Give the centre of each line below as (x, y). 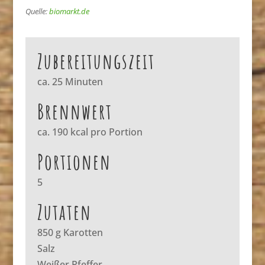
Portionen (74, 162)
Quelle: (37, 12)
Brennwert (75, 112)
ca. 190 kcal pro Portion (90, 132)
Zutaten (64, 212)
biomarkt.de (69, 12)
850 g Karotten (70, 233)
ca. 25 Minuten (70, 82)
